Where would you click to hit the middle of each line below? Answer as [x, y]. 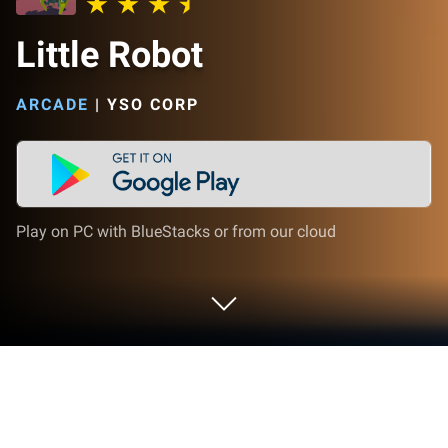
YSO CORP [153, 104]
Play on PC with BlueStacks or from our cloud [176, 231]
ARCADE [52, 104]
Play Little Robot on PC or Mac [180, 420]
